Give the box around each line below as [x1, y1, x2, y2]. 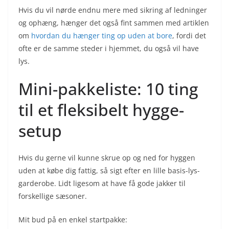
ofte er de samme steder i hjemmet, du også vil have [18, 43, 199, 53]
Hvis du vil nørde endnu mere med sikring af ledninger [18, 5, 207, 15]
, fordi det [172, 30, 206, 40]
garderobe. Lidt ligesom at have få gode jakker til [18, 178, 186, 188]
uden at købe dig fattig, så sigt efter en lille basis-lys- [18, 165, 200, 175]
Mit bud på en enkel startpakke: [18, 214, 127, 224]
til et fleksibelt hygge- [18, 98, 184, 121]
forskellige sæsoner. [18, 191, 87, 201]
